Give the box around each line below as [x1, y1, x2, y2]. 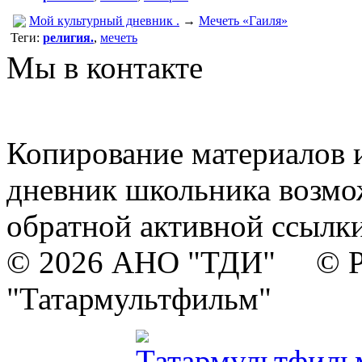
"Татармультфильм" [6, 280, 271, 316]
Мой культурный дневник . [29, 13, 179, 27]
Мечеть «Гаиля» [199, 13, 288, 27]
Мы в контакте [6, 49, 203, 85]
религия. [43, 30, 94, 44]
